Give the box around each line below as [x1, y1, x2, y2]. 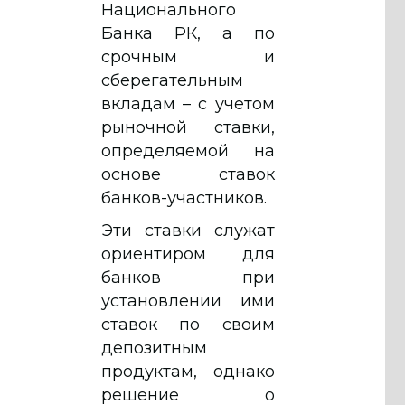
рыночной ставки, [101, 117, 275, 137]
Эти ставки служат [101, 220, 275, 240]
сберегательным [101, 70, 243, 90]
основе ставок [101, 164, 275, 184]
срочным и [101, 46, 275, 67]
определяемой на [101, 140, 275, 161]
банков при [101, 267, 275, 287]
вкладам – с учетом [101, 93, 275, 114]
